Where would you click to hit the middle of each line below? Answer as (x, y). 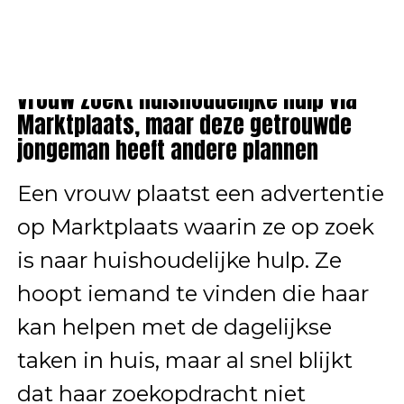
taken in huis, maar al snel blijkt (184, 360)
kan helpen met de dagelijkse (174, 327)
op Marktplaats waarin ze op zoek (195, 227)
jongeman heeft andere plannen (167, 150)
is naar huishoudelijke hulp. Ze (179, 260)
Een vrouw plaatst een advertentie (200, 193)
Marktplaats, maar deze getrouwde (184, 125)
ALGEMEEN (64, 68)
